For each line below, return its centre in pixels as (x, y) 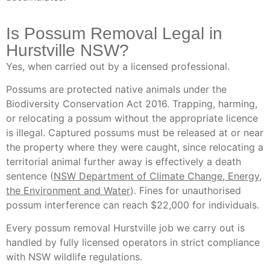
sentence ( (30, 176)
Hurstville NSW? (67, 50)
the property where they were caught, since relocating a (135, 147)
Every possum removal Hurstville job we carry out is (125, 228)
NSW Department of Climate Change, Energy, (158, 176)
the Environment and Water (68, 190)
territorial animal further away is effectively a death (124, 161)
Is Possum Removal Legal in (114, 33)
